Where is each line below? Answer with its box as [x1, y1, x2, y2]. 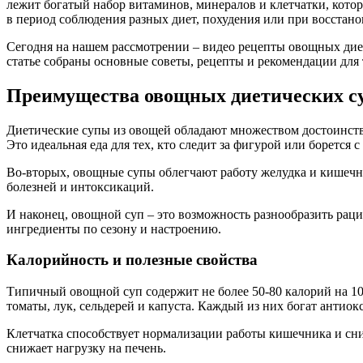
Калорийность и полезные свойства [6, 251, 258, 269]
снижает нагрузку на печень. [6, 341, 166, 356]
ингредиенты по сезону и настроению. [6, 221, 221, 236]
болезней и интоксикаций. [6, 179, 154, 194]
